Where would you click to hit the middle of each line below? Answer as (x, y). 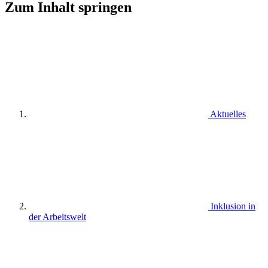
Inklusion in (233, 206)
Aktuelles (228, 114)
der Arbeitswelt (57, 217)
